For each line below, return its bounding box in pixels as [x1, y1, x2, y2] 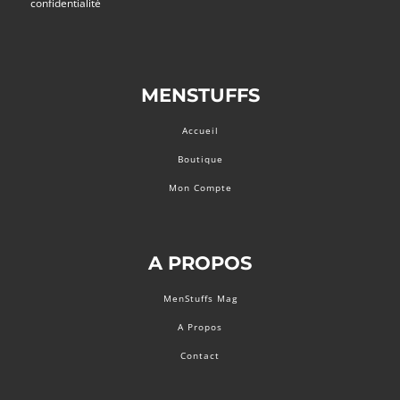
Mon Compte [168, 181, 232, 194]
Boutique [177, 153, 223, 165]
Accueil [181, 124, 219, 137]
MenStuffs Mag [162, 291, 237, 304]
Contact [180, 348, 220, 362]
